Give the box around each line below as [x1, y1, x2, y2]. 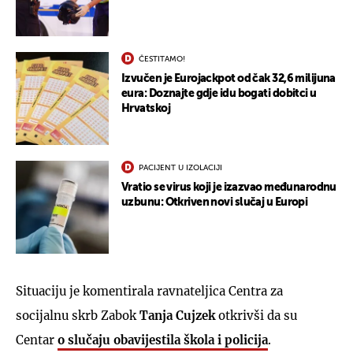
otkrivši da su [218, 307, 297, 323]
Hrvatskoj [121, 102, 170, 114]
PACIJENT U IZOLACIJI [139, 163, 222, 172]
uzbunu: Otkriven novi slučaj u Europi [121, 196, 308, 208]
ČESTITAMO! [139, 54, 185, 63]
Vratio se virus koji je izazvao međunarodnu [121, 181, 336, 193]
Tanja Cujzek [139, 307, 218, 323]
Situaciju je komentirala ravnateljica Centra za [16, 283, 283, 299]
